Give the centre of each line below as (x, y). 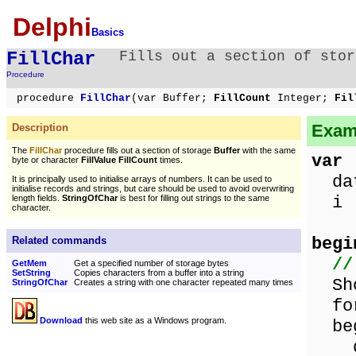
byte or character (46, 160)
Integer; (303, 98)
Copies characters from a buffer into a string (159, 273)
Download (61, 320)
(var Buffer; (169, 98)
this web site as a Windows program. (155, 320)
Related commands (59, 240)
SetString (31, 273)
